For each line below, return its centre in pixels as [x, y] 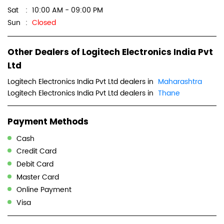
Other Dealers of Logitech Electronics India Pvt [110, 52]
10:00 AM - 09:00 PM [67, 10]
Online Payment [44, 189]
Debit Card [35, 164]
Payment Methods [48, 122]
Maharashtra [180, 82]
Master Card [38, 177]
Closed [44, 22]
